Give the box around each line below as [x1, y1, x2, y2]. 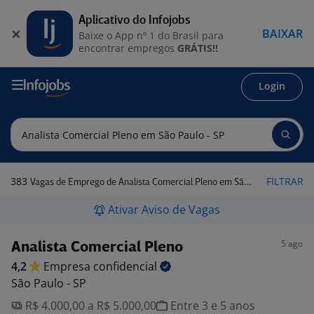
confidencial [93, 259, 160, 274]
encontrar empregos [78, 41, 177, 55]
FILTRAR [266, 175, 303, 188]
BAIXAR [262, 25, 303, 41]
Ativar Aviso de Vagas [108, 202, 220, 217]
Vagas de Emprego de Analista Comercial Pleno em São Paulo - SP [30, 178, 244, 187]
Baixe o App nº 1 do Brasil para [78, 28, 224, 42]
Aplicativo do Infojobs [78, 14, 191, 27]
